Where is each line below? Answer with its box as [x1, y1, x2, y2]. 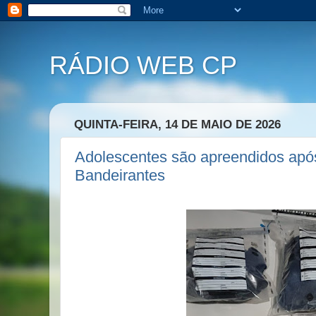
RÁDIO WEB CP [49, 51, 237, 80]
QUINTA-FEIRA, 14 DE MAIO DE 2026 [74, 118, 281, 132]
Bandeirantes [75, 166, 165, 184]
